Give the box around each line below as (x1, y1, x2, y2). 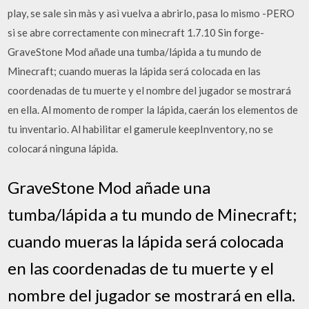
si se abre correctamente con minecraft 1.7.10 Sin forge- (8, 26, 265, 39)
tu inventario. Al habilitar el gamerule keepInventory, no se (8, 123, 274, 135)
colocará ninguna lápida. (8, 142, 119, 154)
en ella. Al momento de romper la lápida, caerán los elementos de (8, 103, 299, 116)
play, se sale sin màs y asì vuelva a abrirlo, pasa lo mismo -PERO (8, 7, 295, 19)
